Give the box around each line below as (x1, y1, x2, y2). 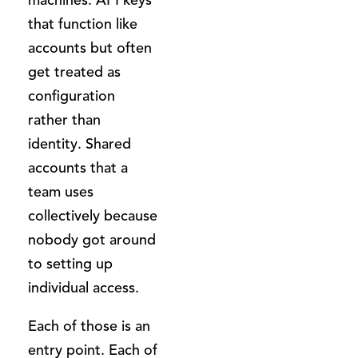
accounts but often (28, 38, 152, 57)
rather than (28, 110, 101, 129)
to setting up (28, 254, 113, 272)
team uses (28, 182, 93, 201)
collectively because (28, 206, 157, 225)
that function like (28, 14, 137, 33)
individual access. (28, 278, 139, 296)
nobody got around (28, 230, 156, 249)
